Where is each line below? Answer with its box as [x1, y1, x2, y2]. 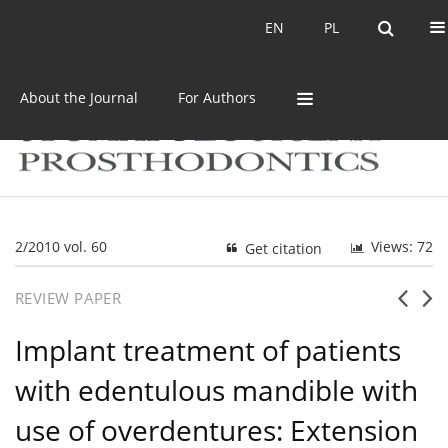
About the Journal [20, 87, 138, 107]
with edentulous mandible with [15, 371, 418, 410]
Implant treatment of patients [15, 331, 401, 370]
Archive [176, 18, 226, 37]
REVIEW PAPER [15, 288, 122, 309]
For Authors [178, 87, 256, 107]
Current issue [45, 18, 136, 37]
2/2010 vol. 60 [15, 237, 107, 257]
